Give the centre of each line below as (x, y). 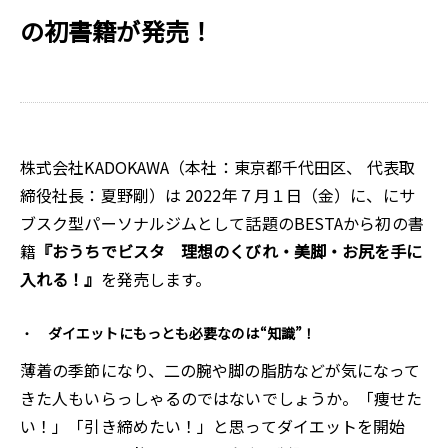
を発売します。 (156, 279)
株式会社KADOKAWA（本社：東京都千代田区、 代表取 (217, 167)
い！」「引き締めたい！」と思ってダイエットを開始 (213, 426)
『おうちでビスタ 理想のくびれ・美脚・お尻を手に (229, 251)
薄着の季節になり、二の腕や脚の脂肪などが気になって (220, 370)
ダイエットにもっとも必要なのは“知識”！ (182, 333)
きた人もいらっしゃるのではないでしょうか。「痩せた (221, 398)
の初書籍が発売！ (116, 30)
